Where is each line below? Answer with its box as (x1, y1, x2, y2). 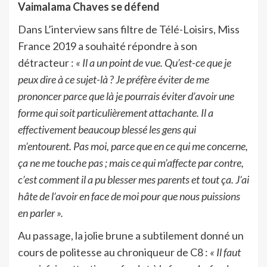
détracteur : (18, 55, 76, 69)
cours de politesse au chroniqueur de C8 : (18, 245, 210, 259)
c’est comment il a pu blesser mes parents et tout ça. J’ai (18, 172, 249, 186)
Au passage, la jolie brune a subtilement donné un (18, 228, 244, 242)
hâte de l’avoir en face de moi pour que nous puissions (18, 189, 240, 203)
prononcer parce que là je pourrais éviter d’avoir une (18, 89, 234, 103)
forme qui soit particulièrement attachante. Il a (18, 105, 213, 119)
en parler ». (18, 206, 63, 219)
